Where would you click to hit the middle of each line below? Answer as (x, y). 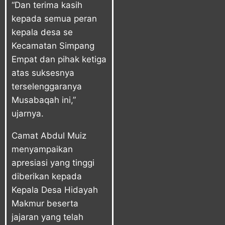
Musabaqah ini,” (44, 100)
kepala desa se (42, 32)
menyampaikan (42, 149)
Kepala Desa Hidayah (55, 190)
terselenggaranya (47, 86)
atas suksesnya (43, 73)
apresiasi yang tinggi (53, 162)
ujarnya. (28, 113)
